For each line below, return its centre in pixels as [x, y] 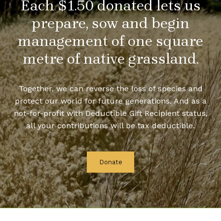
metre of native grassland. [110, 58]
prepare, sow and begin [110, 23]
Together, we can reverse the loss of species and [110, 88]
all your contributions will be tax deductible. [110, 125]
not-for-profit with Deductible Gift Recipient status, [110, 113]
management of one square [110, 41]
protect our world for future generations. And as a [110, 101]
